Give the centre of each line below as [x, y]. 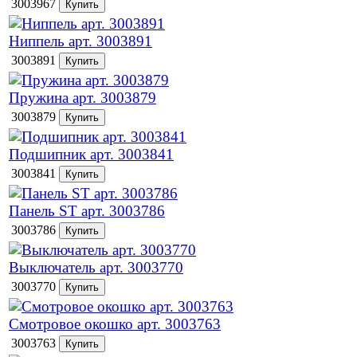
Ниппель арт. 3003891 [80, 41]
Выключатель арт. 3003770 [96, 267]
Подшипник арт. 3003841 [91, 154]
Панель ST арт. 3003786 [87, 211]
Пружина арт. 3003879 [82, 98]
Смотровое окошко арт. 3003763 [115, 324]
